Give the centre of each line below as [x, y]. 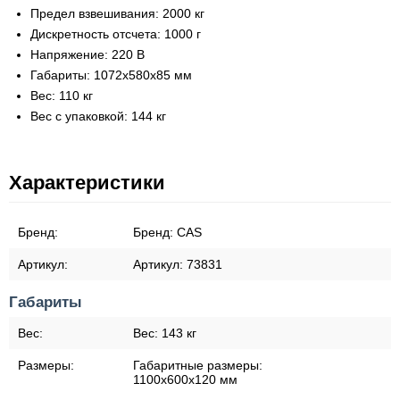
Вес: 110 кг [62, 96]
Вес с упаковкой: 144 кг [98, 116]
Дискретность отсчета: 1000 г [116, 34]
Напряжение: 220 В [87, 54]
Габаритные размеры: [198, 365]
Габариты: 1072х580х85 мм [111, 75]
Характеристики [87, 183]
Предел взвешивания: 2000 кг [117, 13]
